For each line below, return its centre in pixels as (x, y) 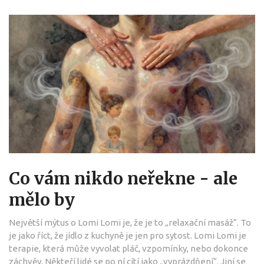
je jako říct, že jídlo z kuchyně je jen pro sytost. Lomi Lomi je (128, 235)
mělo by (42, 199)
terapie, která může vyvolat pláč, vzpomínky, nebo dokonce (128, 248)
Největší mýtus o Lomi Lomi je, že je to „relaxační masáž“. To (130, 222)
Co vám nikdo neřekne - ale (123, 178)
